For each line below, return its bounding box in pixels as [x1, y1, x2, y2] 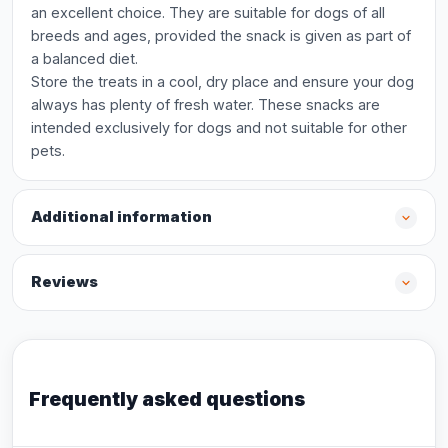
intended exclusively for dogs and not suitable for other [31, 119, 407, 136]
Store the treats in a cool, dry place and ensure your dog [31, 73, 414, 90]
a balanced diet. [31, 50, 138, 67]
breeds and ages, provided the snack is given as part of [31, 27, 411, 44]
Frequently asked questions [29, 387, 305, 411]
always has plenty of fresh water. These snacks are [31, 96, 380, 113]
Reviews [31, 273, 98, 291]
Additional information [31, 208, 212, 226]
